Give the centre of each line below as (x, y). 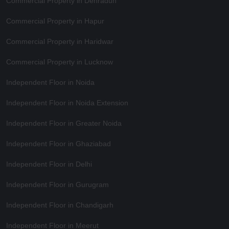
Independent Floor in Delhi (49, 164)
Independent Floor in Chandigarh (60, 205)
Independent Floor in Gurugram (58, 185)
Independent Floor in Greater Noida (64, 123)
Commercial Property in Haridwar (60, 42)
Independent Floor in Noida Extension (67, 103)
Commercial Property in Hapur (55, 21)
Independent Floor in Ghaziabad (59, 144)
